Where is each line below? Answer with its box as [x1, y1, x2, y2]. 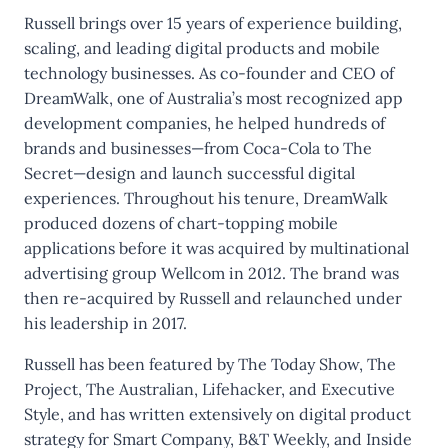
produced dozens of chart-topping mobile [24, 213, 338, 233]
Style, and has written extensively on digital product [24, 404, 411, 424]
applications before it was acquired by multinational [24, 238, 409, 258]
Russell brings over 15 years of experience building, [24, 13, 402, 33]
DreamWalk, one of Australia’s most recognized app [24, 88, 403, 108]
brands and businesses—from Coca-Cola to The [24, 138, 372, 158]
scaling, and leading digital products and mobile [24, 38, 380, 58]
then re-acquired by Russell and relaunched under [24, 288, 402, 308]
